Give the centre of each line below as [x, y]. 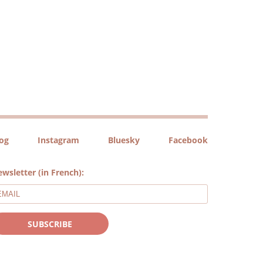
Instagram [59, 140]
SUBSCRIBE [50, 224]
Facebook [188, 140]
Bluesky [124, 140]
